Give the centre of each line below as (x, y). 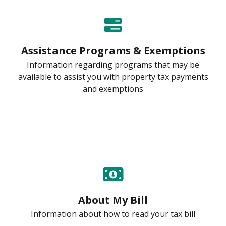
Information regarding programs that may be (113, 64)
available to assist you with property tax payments (113, 76)
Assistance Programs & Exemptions (113, 50)
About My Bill (113, 200)
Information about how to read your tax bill (113, 214)
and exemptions (113, 89)
